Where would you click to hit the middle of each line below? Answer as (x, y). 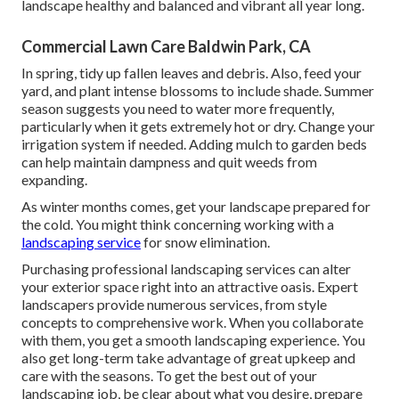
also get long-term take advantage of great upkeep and (188, 358)
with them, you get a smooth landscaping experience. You (193, 340)
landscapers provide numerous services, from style (174, 305)
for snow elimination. (205, 242)
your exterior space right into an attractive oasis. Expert (190, 287)
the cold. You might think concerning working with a (178, 224)
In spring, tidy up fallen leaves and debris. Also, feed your (191, 73)
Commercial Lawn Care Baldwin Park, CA (166, 47)
